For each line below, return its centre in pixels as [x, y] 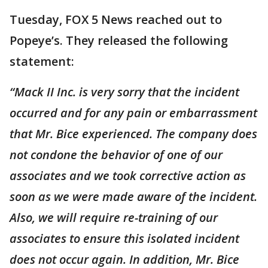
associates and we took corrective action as [128, 176]
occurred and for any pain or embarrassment [133, 113]
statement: [42, 61]
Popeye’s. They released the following [119, 40]
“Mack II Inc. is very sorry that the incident [124, 92]
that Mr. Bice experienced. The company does [133, 134]
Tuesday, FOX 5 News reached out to [116, 19]
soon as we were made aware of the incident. [133, 197]
